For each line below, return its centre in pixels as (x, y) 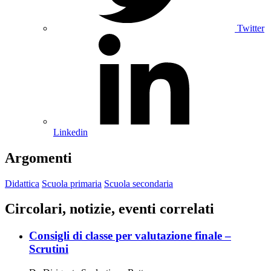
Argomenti (38, 158)
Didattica (22, 183)
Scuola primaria (72, 183)
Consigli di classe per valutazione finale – (130, 236)
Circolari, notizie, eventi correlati (109, 209)
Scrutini (49, 249)
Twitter (251, 28)
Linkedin (70, 132)
